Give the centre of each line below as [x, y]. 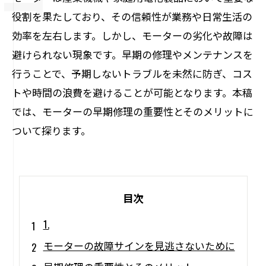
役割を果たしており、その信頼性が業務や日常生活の [132, 16]
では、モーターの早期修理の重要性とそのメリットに [133, 111]
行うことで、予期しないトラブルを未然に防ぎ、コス [132, 73]
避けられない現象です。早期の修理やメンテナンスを [132, 54]
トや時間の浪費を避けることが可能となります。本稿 [132, 92]
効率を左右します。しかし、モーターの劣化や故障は [132, 35]
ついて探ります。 [51, 130]
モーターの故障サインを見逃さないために [139, 246]
